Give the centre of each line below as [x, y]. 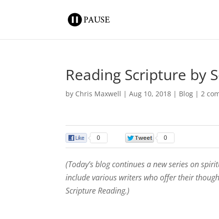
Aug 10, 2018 [150, 94]
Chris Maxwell [99, 94]
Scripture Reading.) [98, 191]
